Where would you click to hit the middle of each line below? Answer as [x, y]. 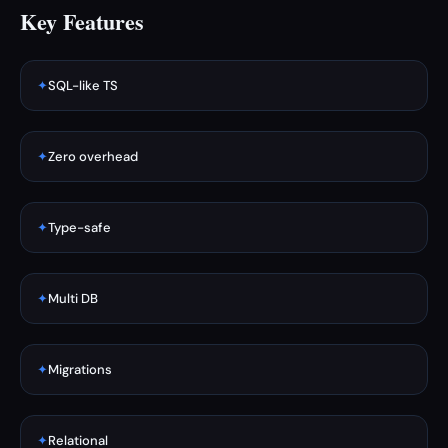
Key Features [82, 21]
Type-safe [79, 227]
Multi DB [73, 298]
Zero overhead [93, 156]
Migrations [80, 369]
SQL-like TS [83, 85]
